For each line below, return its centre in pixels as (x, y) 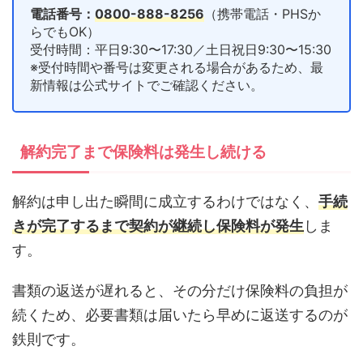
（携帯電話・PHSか (263, 13)
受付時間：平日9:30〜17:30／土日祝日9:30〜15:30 (181, 49)
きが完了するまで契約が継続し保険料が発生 (158, 225)
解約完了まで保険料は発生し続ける (143, 152)
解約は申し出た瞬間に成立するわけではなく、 (165, 201)
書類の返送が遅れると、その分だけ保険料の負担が (180, 290)
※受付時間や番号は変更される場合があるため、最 (177, 67)
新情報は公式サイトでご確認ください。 (147, 85)
